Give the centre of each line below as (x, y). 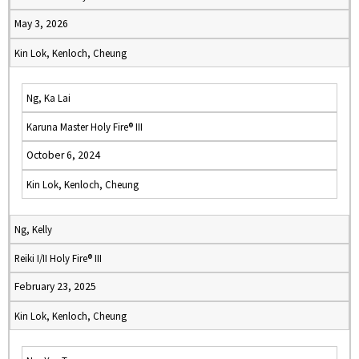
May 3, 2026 (41, 24)
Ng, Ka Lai (48, 98)
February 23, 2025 (55, 286)
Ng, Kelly (33, 229)
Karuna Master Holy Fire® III (85, 127)
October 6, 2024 (63, 155)
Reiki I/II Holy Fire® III (58, 258)
